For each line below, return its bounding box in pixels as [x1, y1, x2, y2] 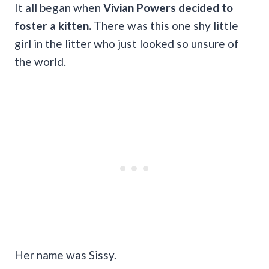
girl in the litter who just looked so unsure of [14, 36, 239, 50]
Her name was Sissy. [14, 247, 116, 262]
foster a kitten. [14, 18, 91, 32]
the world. [14, 54, 66, 68]
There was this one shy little [91, 18, 238, 32]
